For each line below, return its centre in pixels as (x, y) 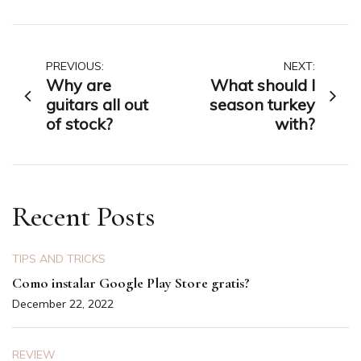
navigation (68, 102)
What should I (263, 85)
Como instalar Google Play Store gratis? (131, 283)
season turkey (262, 105)
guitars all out (97, 105)
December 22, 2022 (63, 304)
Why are (79, 85)
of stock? (79, 124)
